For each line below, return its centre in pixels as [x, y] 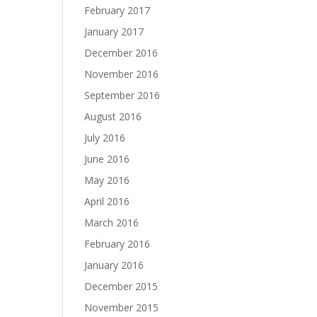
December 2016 [121, 53]
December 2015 [121, 286]
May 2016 [107, 180]
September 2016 [122, 95]
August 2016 [113, 116]
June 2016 [107, 159]
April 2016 [107, 201]
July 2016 [105, 138]
